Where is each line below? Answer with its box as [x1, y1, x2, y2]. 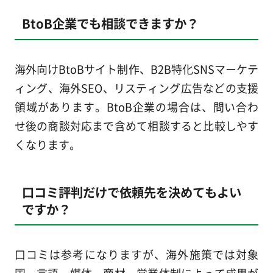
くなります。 [14, 136, 80, 152]
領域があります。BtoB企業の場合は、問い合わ [14, 98, 259, 115]
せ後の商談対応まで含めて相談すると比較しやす [14, 117, 259, 133]
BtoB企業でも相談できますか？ [21, 14, 199, 33]
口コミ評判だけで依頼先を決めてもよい [21, 182, 241, 201]
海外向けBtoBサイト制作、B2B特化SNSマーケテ [14, 60, 259, 77]
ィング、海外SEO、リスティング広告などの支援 [14, 79, 259, 96]
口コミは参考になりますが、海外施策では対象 [14, 246, 259, 262]
